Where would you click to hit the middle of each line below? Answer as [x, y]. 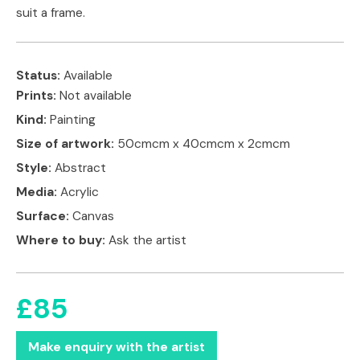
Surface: [44, 216]
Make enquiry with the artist [117, 347]
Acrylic [80, 192]
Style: [35, 168]
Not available [96, 95]
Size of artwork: [67, 143]
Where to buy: [62, 240]
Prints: [38, 95]
